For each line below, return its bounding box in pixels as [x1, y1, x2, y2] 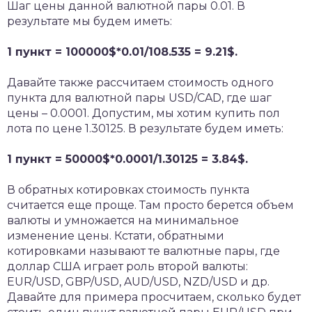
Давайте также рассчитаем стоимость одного [7, 76, 274, 89]
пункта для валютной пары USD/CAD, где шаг [7, 91, 272, 104]
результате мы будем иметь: [7, 15, 172, 28]
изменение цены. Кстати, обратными [7, 229, 224, 242]
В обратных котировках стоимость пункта [7, 183, 249, 196]
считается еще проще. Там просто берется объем [7, 198, 294, 212]
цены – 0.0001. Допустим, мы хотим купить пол [7, 107, 280, 120]
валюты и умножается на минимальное [7, 214, 239, 227]
